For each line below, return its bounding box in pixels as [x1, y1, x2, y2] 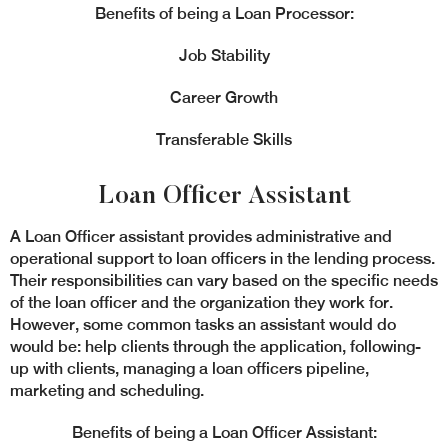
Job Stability [178, 46, 270, 65]
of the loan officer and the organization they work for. [10, 293, 393, 312]
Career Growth [170, 88, 278, 107]
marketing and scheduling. [10, 381, 204, 400]
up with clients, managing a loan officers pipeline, [10, 359, 369, 378]
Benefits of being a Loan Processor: [94, 4, 354, 23]
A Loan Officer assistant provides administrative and [10, 227, 392, 246]
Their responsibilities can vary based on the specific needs [10, 271, 438, 290]
